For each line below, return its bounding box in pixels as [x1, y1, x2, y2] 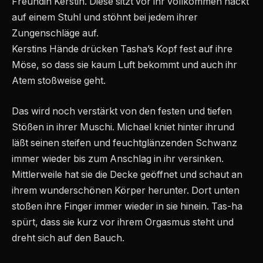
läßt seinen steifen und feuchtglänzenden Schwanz [12, 137, 237, 149]
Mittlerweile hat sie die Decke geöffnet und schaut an [12, 168, 242, 180]
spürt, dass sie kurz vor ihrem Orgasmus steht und [12, 216, 234, 228]
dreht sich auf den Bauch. [12, 232, 124, 244]
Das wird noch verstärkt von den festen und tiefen [12, 105, 232, 117]
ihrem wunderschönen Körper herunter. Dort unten [12, 184, 240, 196]
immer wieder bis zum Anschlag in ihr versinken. [12, 153, 224, 164]
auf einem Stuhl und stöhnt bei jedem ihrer [12, 12, 198, 23]
